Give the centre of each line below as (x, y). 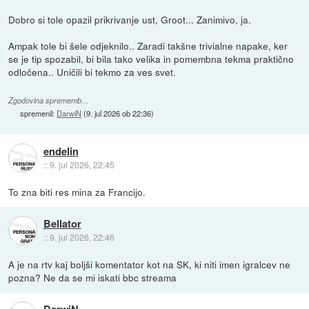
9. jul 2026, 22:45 (82, 164)
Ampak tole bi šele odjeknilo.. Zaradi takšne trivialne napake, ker (148, 46)
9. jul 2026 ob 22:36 (119, 113)
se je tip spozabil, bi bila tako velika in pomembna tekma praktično (151, 59)
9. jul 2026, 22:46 (82, 237)
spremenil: (39, 113)
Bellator (62, 223)
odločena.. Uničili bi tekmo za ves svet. (92, 72)
